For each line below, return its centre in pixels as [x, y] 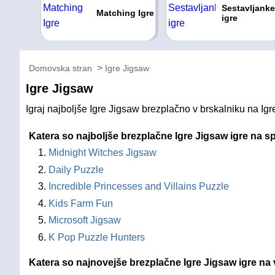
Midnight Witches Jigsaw [103, 153]
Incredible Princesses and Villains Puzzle [139, 186]
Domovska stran [60, 68]
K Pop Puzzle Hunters [97, 237]
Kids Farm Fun [81, 203]
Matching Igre [125, 13]
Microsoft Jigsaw [85, 220]
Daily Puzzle [76, 169]
